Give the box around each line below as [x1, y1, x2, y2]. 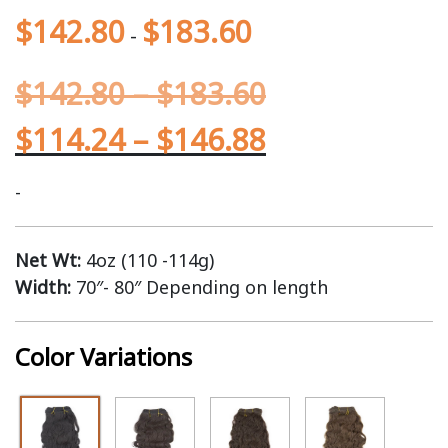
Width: [15, 275, 71, 299]
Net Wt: [15, 248, 81, 272]
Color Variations [15, 340, 192, 373]
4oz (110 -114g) [81, 248, 214, 272]
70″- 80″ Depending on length [71, 275, 328, 299]
